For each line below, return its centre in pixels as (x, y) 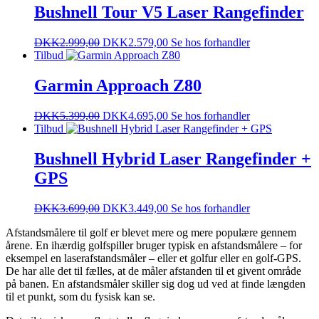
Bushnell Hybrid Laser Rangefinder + (173, 158)
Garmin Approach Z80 (118, 85)
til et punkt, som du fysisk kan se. (80, 296)
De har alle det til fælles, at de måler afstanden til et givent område (153, 271)
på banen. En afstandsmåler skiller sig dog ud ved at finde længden (156, 283)
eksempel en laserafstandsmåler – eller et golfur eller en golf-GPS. (153, 258)
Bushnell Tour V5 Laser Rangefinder (169, 12)
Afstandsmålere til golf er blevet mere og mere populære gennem (151, 232)
